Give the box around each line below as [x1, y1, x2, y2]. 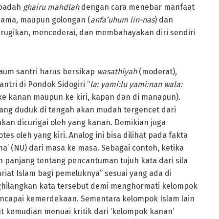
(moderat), [139, 66, 177, 76]
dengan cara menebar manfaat [81, 2, 195, 12]
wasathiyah [97, 66, 139, 76]
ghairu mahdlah [23, 2, 81, 12]
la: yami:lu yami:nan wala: [90, 79, 182, 89]
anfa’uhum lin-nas [90, 15, 154, 24]
